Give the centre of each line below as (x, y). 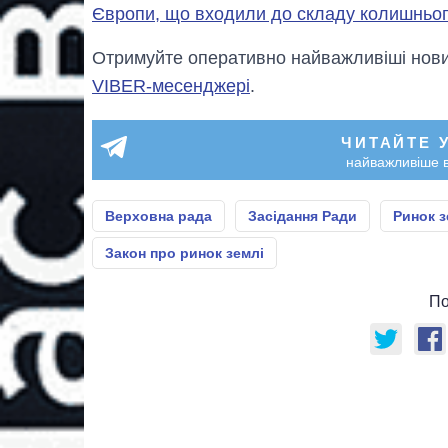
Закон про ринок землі (184, 252)
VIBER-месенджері (171, 85)
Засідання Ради (302, 215)
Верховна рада (158, 215)
